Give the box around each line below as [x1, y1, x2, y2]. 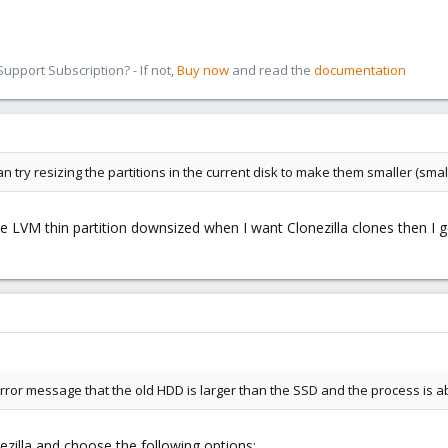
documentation [314, 61, 406, 79]
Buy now [177, 61, 229, 79]
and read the [229, 61, 314, 79]
